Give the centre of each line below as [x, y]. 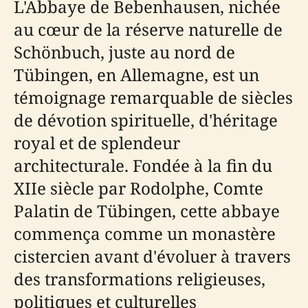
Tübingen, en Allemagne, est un [136, 75]
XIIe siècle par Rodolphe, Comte [139, 188]
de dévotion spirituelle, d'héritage [146, 120]
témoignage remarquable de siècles [153, 97]
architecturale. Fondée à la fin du [143, 165]
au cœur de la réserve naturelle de [148, 29]
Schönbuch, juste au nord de [124, 52]
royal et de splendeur [97, 143]
